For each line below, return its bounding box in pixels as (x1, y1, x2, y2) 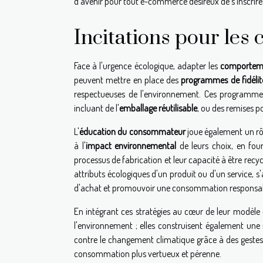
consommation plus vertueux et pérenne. (74, 248, 221, 260)
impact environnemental (85, 140, 177, 152)
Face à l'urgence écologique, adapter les (74, 60, 221, 72)
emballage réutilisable (119, 102, 197, 114)
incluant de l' (74, 102, 119, 114)
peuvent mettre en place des (74, 74, 181, 86)
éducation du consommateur (79, 126, 186, 138)
